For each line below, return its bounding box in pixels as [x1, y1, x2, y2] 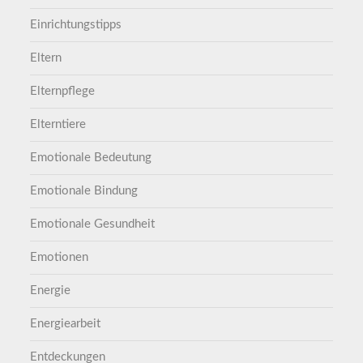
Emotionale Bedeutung [30, 151, 152, 164]
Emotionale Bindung [30, 184, 139, 197]
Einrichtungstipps [30, 18, 122, 31]
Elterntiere [30, 117, 87, 130]
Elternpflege [30, 84, 96, 97]
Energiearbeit [30, 317, 101, 330]
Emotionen [30, 250, 89, 263]
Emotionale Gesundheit [30, 217, 156, 230]
